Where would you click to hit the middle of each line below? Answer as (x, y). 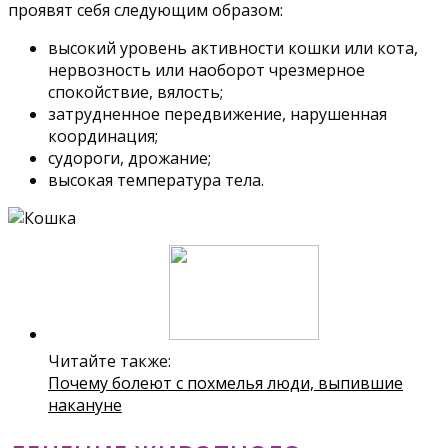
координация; (103, 136)
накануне (85, 405)
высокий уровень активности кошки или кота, (233, 48)
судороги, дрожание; (129, 158)
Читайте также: (109, 361)
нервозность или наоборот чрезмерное (206, 70)
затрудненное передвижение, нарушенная (217, 114)
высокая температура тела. (156, 180)
